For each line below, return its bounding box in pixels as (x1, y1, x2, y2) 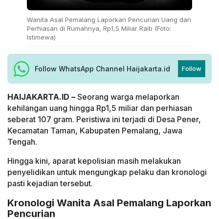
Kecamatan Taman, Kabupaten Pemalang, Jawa (7, 126, 182, 136)
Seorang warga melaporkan (75, 92, 179, 102)
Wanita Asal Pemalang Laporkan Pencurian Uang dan (27, 16, 191, 24)
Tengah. (7, 137, 37, 147)
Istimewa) (27, 33, 56, 42)
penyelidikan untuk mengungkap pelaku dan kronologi (7, 167, 207, 177)
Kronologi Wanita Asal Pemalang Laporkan (7, 197, 211, 209)
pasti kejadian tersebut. (7, 178, 93, 189)
